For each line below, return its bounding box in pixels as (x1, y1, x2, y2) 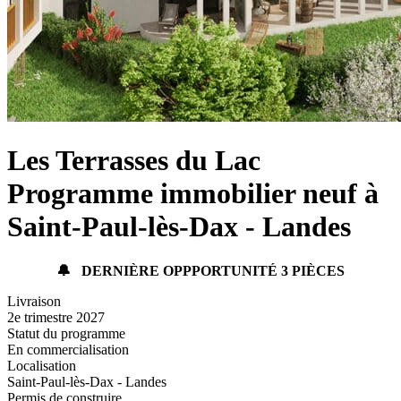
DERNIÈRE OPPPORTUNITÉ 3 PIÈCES (78, 262, 345, 278)
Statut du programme (7, 325, 125, 341)
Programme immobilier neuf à (7, 177, 379, 210)
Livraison (7, 293, 61, 309)
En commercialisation (7, 341, 129, 357)
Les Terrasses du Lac (7, 144, 260, 177)
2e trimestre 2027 (7, 309, 105, 325)
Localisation (7, 357, 76, 373)
